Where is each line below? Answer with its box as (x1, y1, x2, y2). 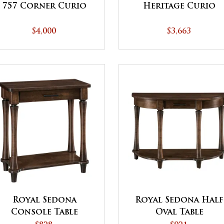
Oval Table (155, 208, 203, 216)
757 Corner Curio (2, 2, 86, 11)
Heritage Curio (143, 2, 216, 11)
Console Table (10, 208, 78, 216)
